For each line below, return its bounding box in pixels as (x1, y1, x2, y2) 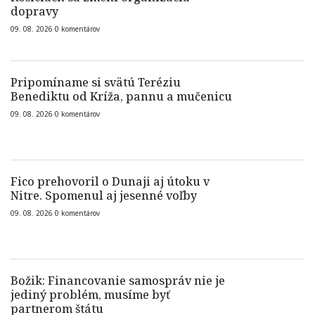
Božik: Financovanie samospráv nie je (11, 273, 225, 288)
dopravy (11, 4, 58, 19)
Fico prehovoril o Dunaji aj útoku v (11, 174, 210, 189)
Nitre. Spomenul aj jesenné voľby (11, 188, 197, 203)
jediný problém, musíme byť (11, 287, 170, 302)
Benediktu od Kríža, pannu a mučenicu (11, 89, 232, 104)
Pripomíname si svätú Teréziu (11, 75, 181, 90)
